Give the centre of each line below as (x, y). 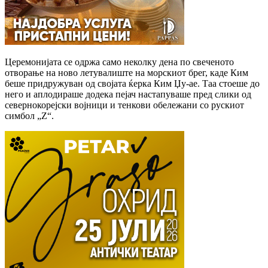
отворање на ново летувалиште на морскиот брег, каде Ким (127, 72)
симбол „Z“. (29, 115)
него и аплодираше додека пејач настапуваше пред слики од (128, 94)
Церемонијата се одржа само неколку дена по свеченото (119, 62)
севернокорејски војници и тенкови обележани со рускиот (124, 105)
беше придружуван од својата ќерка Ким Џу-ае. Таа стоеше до (132, 83)
